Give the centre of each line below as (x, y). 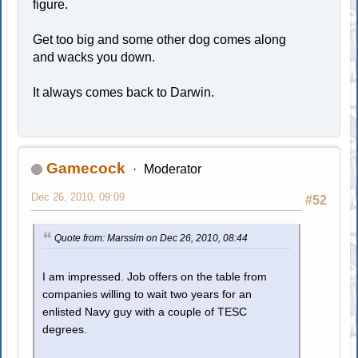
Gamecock (86, 169)
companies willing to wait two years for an (147, 295)
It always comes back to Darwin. (129, 93)
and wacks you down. (94, 58)
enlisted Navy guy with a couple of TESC (145, 312)
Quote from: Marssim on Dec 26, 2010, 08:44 (151, 239)
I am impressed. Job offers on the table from (155, 277)
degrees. (65, 330)
